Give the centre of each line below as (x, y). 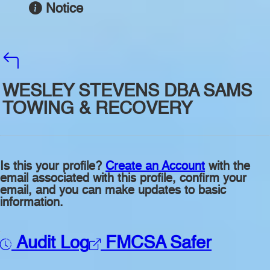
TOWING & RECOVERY (97, 110)
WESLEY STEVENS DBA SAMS (127, 92)
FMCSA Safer (156, 244)
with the (228, 167)
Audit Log (50, 244)
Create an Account (155, 167)
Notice (64, 9)
